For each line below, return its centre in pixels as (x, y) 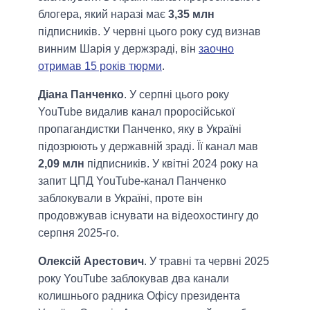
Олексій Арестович (91, 261)
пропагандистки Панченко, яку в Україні (140, 129)
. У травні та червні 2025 (207, 261)
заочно (216, 48)
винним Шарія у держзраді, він (118, 48)
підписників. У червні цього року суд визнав (149, 31)
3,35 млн (191, 14)
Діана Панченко (81, 94)
